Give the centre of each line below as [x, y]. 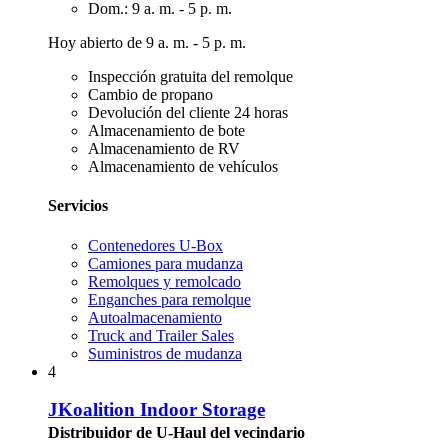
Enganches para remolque [169, 299]
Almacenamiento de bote [166, 130]
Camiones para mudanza [165, 263]
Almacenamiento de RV [164, 148]
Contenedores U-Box [155, 245]
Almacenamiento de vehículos [183, 166]
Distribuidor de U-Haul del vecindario [176, 433]
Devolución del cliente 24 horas [188, 112]
